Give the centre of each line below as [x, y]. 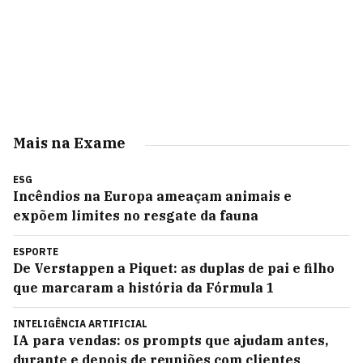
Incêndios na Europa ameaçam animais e [152, 196]
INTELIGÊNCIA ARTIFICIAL [80, 324]
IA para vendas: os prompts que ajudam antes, [171, 340]
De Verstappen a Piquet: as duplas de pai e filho [174, 268]
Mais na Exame [69, 143]
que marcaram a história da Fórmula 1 [144, 288]
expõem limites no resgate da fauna [136, 216]
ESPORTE [36, 252]
